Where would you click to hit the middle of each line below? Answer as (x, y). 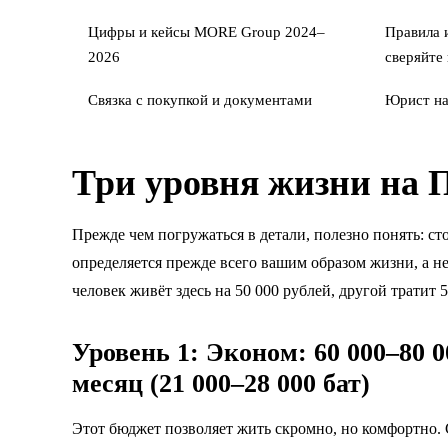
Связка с (117, 99)
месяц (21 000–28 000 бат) (221, 383)
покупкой (177, 99)
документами (268, 99)
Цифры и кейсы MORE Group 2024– (206, 31)
